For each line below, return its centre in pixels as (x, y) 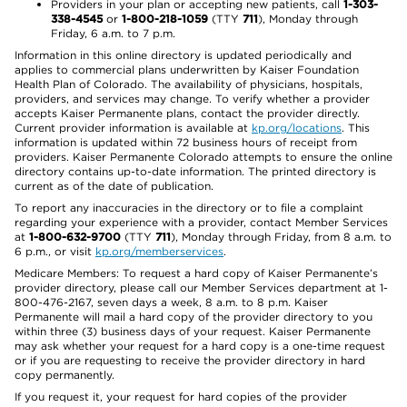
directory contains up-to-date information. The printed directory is (195, 171)
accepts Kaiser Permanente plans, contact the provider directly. (187, 113)
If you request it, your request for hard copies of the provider (181, 397)
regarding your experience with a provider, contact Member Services (201, 222)
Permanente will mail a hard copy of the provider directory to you (194, 317)
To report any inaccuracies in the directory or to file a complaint (189, 208)
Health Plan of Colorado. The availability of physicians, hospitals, (189, 84)
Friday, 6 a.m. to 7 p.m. (113, 33)
